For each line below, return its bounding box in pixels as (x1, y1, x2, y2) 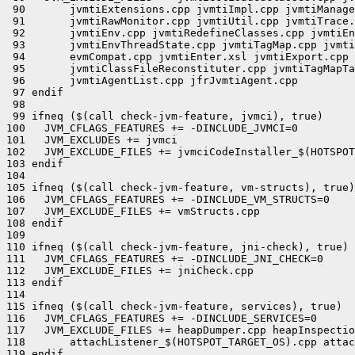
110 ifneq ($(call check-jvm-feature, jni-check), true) (6, 241, 349, 253)
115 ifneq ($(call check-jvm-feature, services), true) (6, 300, 342, 312)
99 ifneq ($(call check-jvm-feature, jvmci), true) (6, 110, 323, 122)
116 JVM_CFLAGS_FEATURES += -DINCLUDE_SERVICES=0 (6, 312, 317, 324)
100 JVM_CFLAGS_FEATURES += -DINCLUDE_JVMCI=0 (6, 122, 298, 134)
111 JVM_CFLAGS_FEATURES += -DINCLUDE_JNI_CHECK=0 (6, 253, 323, 265)
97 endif (6, 86, 63, 98)
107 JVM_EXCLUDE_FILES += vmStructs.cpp (6, 205, 260, 217)
